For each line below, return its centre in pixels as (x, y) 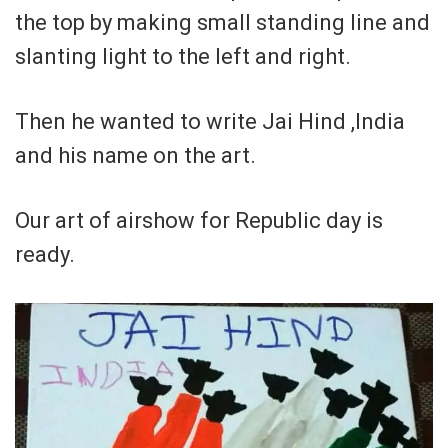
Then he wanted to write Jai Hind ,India (210, 122)
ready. (45, 255)
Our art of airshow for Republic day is (199, 221)
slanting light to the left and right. (183, 57)
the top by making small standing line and (222, 23)
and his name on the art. (135, 156)
